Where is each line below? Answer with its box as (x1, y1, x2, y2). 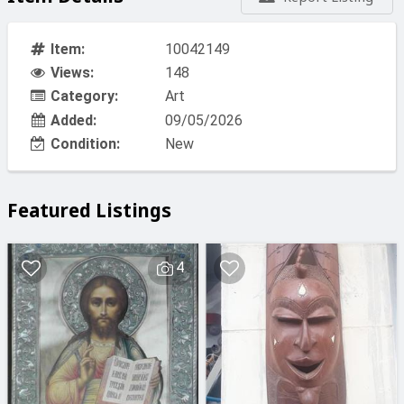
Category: (50, 87, 118, 105)
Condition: (50, 134, 120, 152)
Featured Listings (7, 197, 171, 223)
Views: (50, 63, 94, 81)
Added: (50, 111, 96, 129)
